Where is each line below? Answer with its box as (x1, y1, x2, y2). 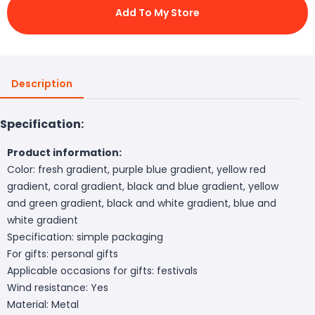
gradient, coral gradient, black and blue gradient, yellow (7, 179, 278, 193)
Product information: (7, 145, 122, 160)
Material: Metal (7, 297, 79, 311)
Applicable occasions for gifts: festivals (7, 263, 198, 278)
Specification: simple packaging (7, 229, 163, 244)
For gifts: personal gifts (7, 246, 118, 261)
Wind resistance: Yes (7, 280, 108, 295)
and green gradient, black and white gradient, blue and (7, 195, 276, 210)
